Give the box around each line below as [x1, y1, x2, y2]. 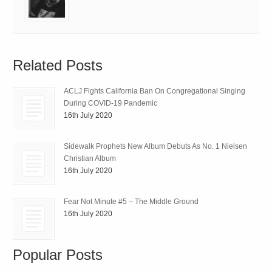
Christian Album [64, 154, 117, 163]
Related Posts [13, 57, 103, 74]
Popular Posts [13, 246, 103, 263]
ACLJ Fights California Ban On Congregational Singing [64, 86, 246, 95]
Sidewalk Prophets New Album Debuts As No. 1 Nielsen [64, 141, 248, 151]
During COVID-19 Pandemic [64, 98, 158, 107]
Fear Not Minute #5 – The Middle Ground [64, 197, 199, 206]
